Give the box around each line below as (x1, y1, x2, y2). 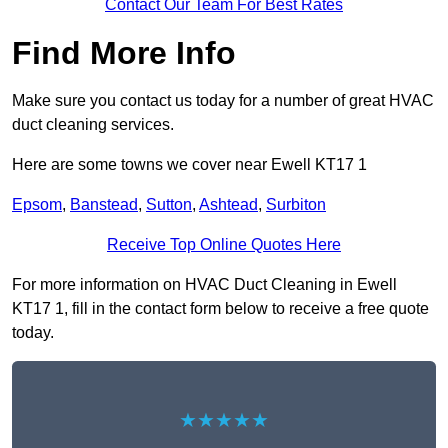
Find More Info (12, 35, 236, 72)
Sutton (146, 196, 192, 214)
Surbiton (266, 196, 326, 214)
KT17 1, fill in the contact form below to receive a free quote (12, 300, 429, 318)
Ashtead (199, 196, 258, 214)
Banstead (70, 196, 138, 214)
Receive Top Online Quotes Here (107, 236, 341, 254)
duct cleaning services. (12, 116, 174, 134)
